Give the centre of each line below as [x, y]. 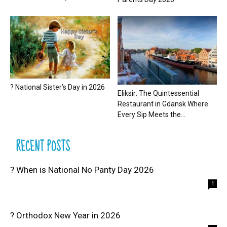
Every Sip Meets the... [151, 115]
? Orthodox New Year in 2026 [65, 216]
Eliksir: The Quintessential [158, 93]
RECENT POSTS [43, 147]
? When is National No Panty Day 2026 [82, 170]
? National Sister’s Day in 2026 [58, 87]
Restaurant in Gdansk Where [163, 104]
